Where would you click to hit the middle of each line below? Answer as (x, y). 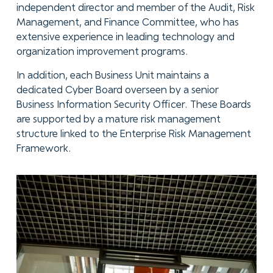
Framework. (44, 149)
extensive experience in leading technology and (125, 37)
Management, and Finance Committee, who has (127, 23)
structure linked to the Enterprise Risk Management (133, 135)
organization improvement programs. (102, 52)
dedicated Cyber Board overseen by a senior (117, 91)
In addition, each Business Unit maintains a (112, 76)
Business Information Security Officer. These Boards (133, 105)
